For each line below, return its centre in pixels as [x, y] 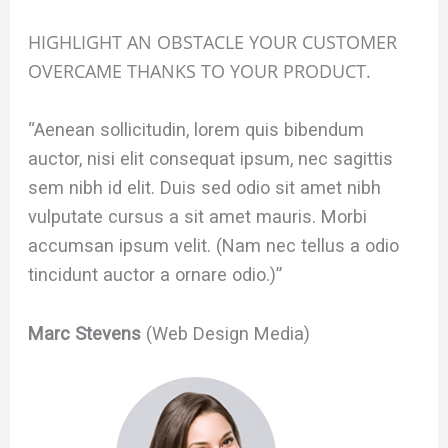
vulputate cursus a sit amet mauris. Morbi [198, 217]
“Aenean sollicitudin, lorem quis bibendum [196, 130]
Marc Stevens [87, 333]
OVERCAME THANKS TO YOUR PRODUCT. [200, 71]
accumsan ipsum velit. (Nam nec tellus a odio [214, 246]
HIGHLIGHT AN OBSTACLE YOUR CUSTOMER [213, 42]
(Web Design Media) [228, 333]
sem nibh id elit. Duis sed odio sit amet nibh [205, 188]
